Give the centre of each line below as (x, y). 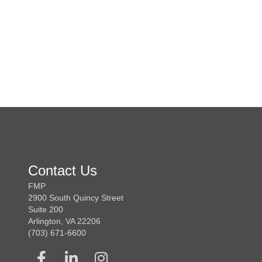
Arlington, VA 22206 (64, 221)
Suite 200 (46, 210)
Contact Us (63, 171)
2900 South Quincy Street (76, 198)
